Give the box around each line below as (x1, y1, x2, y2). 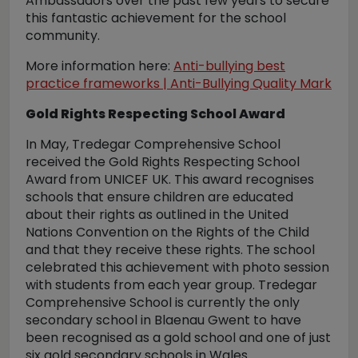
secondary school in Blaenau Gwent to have (26, 311, 301, 329)
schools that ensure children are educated (26, 188, 293, 206)
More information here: (26, 57, 173, 75)
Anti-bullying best (173, 57, 285, 75)
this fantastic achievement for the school (26, 9, 286, 27)
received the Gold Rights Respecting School (26, 153, 300, 171)
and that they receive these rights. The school (26, 241, 315, 259)
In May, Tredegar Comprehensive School (26, 135, 280, 153)
